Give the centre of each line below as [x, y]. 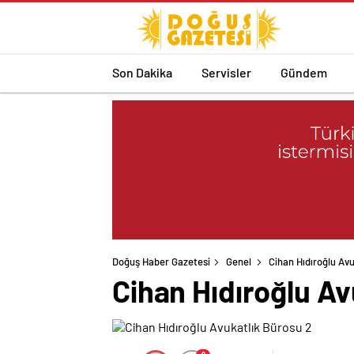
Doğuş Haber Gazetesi [161, 262]
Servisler [226, 72]
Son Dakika [142, 72]
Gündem [304, 72]
